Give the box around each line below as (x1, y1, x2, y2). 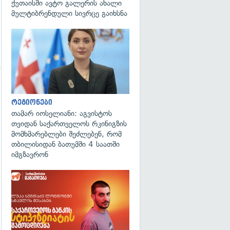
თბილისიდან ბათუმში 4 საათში (11, 139, 120, 149)
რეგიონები (11, 98, 52, 106)
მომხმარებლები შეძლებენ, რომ (11, 129, 122, 139)
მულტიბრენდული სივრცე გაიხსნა (11, 9, 127, 18)
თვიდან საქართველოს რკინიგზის (11, 119, 127, 128)
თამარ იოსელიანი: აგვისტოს (11, 108, 112, 118)
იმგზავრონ (11, 149, 48, 159)
